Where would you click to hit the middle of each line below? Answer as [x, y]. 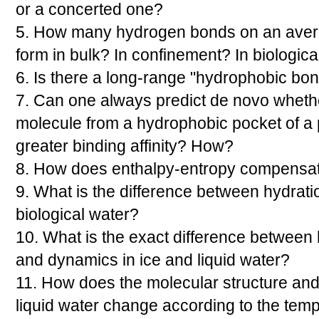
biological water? [77, 215]
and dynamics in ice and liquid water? [153, 260]
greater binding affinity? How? [125, 146]
